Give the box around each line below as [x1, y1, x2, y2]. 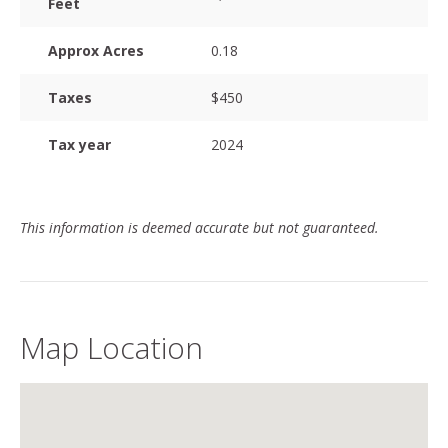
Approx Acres [48, 41, 144, 61]
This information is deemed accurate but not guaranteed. [20, 218, 379, 238]
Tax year [48, 135, 111, 155]
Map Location [20, 327, 203, 369]
